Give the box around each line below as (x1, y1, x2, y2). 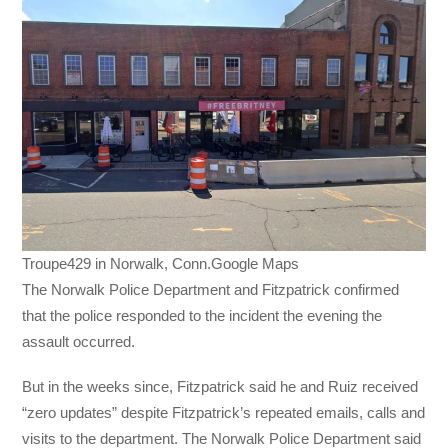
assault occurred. (22, 333, 140, 351)
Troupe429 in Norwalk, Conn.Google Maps (22, 255, 300, 273)
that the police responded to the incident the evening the (22, 307, 383, 325)
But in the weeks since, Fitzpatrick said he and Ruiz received (22, 377, 419, 395)
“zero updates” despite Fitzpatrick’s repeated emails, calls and (22, 403, 426, 421)
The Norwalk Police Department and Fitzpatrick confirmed (22, 281, 400, 299)
